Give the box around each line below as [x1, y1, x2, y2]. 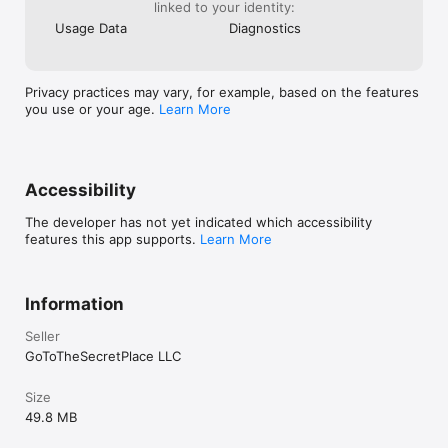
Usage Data [55, 19, 127, 36]
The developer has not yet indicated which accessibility [25, 213, 372, 230]
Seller [25, 327, 60, 344]
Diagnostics [229, 19, 301, 36]
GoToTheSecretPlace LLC [25, 347, 181, 364]
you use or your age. [25, 100, 159, 117]
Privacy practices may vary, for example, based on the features [25, 83, 419, 100]
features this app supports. [25, 230, 200, 247]
